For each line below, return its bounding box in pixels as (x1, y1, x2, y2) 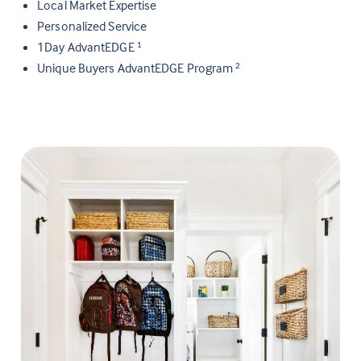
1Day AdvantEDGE (37, 39, 137, 56)
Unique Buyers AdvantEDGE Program (37, 60, 236, 77)
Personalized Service (37, 18, 147, 35)
